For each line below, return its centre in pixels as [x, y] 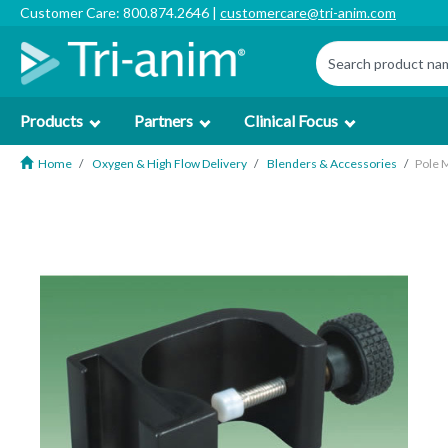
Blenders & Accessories [332, 163]
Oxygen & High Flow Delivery [169, 163]
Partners [163, 120]
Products [51, 120]
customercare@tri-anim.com [308, 12]
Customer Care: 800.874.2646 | [120, 12]
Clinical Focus [291, 120]
